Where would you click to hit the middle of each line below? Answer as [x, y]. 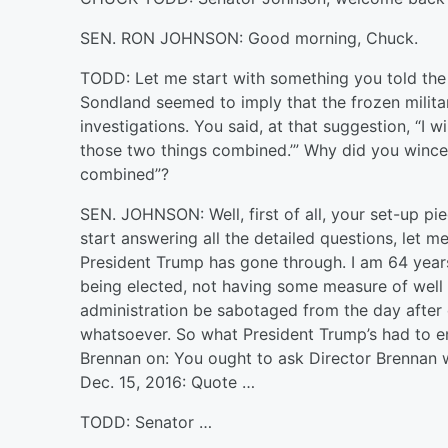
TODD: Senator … [146, 422]
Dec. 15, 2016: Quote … [167, 382]
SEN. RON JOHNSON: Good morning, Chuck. [249, 38]
